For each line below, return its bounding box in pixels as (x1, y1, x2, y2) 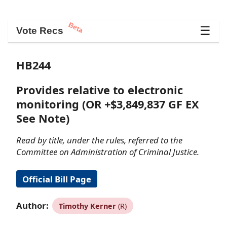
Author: (16, 199, 49, 211)
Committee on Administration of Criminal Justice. (16, 146, 199, 158)
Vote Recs (16, 25, 63, 36)
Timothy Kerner (58, 201, 116, 211)
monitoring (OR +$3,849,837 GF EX (16, 97, 199, 112)
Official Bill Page (22, 173, 91, 185)
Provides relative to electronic (16, 83, 183, 98)
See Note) (16, 111, 69, 126)
